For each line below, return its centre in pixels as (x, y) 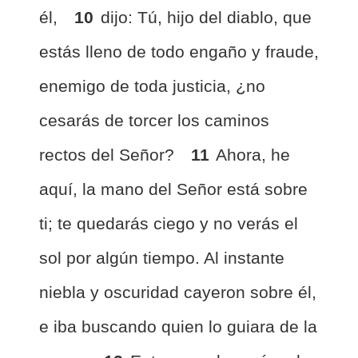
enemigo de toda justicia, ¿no (152, 86)
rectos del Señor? (109, 155)
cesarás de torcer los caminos (154, 120)
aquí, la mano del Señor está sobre (173, 189)
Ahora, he (253, 155)
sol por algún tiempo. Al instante (162, 258)
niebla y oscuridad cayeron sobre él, (178, 292)
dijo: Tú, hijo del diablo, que (206, 17)
